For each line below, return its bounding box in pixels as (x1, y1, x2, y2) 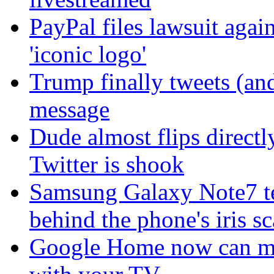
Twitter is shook (29, 151, 184, 178)
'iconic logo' (29, 41, 146, 68)
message (29, 96, 109, 123)
